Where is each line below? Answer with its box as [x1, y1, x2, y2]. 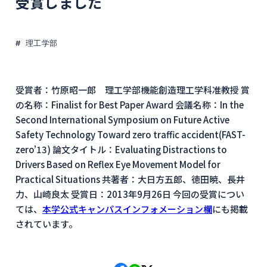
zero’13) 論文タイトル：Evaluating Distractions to [15, 143, 227, 156]
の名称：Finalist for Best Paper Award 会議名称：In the [15, 98, 244, 111]
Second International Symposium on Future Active [15, 113, 229, 126]
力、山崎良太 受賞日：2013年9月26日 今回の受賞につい [15, 188, 244, 200]
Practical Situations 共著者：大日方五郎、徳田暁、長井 [15, 173, 245, 185]
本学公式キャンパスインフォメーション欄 [42, 203, 212, 215]
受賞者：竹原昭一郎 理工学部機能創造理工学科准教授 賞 [15, 83, 250, 96]
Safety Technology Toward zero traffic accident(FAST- [15, 128, 246, 141]
